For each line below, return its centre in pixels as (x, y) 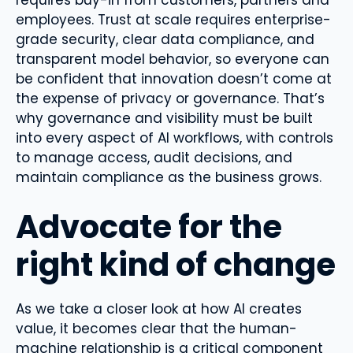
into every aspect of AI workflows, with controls (175, 138)
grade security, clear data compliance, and (165, 39)
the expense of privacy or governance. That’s (170, 98)
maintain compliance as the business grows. (169, 177)
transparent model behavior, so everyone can (173, 59)
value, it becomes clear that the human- (156, 328)
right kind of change (176, 264)
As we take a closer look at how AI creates (159, 308)
